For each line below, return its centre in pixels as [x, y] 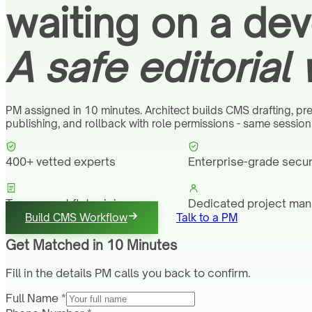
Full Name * [36, 298]
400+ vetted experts [61, 161]
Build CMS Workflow [76, 217]
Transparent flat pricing [68, 203]
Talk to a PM [207, 217]
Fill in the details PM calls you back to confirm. [128, 273]
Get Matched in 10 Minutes [91, 245]
